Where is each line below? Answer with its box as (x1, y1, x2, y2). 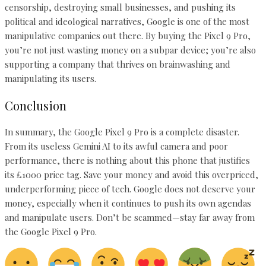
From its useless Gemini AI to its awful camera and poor (5, 140, 228, 153)
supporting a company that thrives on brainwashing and (5, 58, 230, 70)
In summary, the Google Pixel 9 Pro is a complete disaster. (5, 126, 239, 138)
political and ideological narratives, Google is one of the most (5, 15, 249, 27)
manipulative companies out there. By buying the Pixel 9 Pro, (5, 29, 251, 42)
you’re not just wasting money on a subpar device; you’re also (5, 43, 256, 56)
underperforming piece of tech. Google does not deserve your (5, 183, 255, 195)
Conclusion (5, 97, 66, 113)
